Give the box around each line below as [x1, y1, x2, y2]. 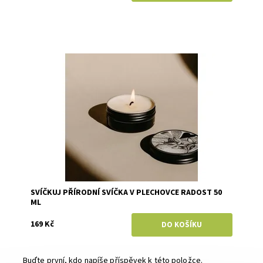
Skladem [82, 51, 116, 63]
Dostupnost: [31, 51, 75, 63]
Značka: [31, 61, 58, 73]
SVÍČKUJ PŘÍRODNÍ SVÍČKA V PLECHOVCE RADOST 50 [31, 187, 222, 198]
